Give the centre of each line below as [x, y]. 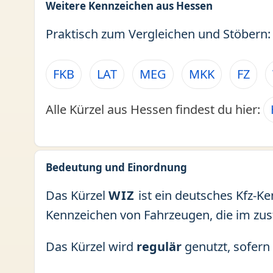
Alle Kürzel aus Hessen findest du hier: [154, 109]
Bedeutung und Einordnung [116, 167]
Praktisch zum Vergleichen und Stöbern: [158, 34]
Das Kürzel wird [91, 246]
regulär [159, 246]
